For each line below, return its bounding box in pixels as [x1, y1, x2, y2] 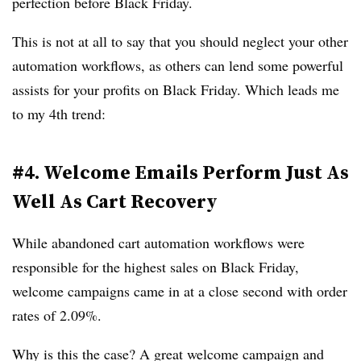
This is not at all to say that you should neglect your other [12, 31, 348, 52]
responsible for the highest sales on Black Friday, [12, 257, 299, 277]
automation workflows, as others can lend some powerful [12, 56, 343, 76]
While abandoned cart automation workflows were [12, 233, 305, 253]
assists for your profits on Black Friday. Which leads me [12, 80, 339, 100]
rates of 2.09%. [12, 305, 106, 326]
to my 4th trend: [12, 104, 106, 124]
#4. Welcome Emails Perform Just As [12, 159, 349, 186]
